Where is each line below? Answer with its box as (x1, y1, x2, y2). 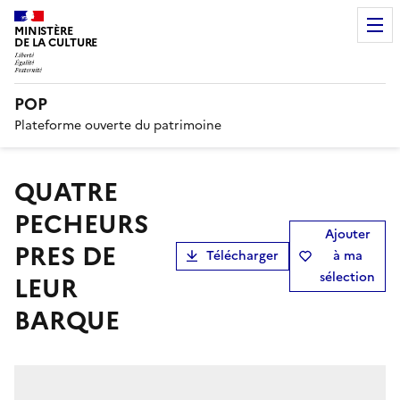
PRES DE (14, 237, 116, 275)
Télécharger (206, 246, 279, 265)
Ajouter (324, 224, 371, 244)
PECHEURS (14, 204, 148, 243)
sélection (320, 267, 375, 287)
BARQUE (14, 301, 120, 339)
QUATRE (14, 172, 35, 211)
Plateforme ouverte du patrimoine (14, 115, 221, 135)
